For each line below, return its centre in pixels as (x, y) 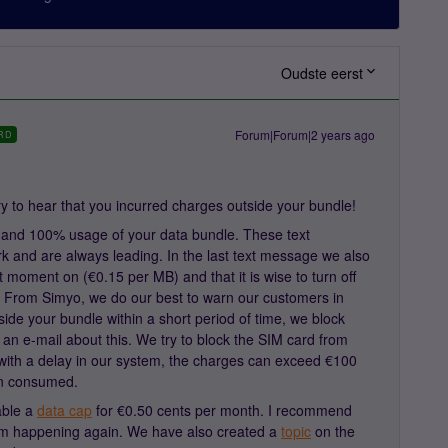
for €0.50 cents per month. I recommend (222, 410)
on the (333, 431)
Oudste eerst (322, 73)
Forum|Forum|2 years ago (305, 134)
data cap (64, 410)
